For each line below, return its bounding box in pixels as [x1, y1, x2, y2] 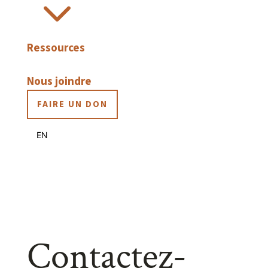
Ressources [26, 40, 85, 56]
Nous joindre [26, 74, 92, 90]
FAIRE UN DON [36, 98, 108, 111]
